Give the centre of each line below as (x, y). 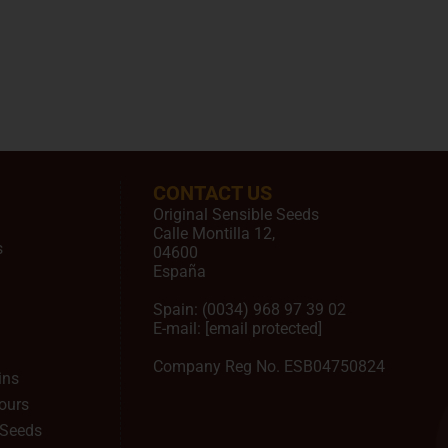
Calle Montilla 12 (212, 233)
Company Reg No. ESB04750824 (269, 366)
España (179, 271)
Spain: (177, 309)
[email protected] (263, 328)
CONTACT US (212, 193)
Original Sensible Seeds (236, 214)
